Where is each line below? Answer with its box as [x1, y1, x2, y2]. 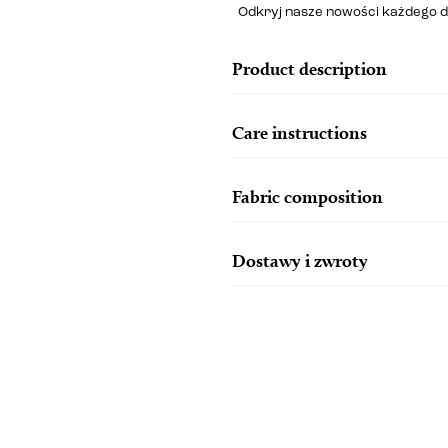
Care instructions [231, 121, 367, 143]
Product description [231, 57, 387, 79]
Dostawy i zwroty [231, 249, 368, 271]
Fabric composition [231, 185, 383, 207]
